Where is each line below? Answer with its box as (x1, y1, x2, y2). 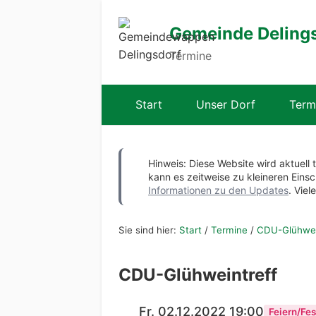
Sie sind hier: (119, 224, 179, 236)
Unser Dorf (196, 97, 255, 111)
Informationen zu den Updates (148, 184, 288, 196)
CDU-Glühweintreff (119, 264, 277, 285)
